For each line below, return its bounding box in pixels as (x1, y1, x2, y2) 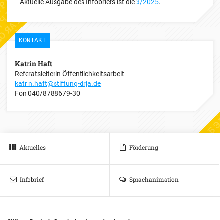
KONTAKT (19, 37, 46, 44)
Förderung (129, 143, 158, 151)
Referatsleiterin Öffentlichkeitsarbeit (15, 70, 124, 78)
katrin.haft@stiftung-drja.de (15, 80, 101, 87)
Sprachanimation (129, 175, 179, 183)
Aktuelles (19, 143, 46, 151)
